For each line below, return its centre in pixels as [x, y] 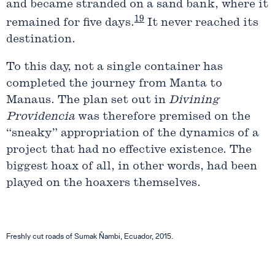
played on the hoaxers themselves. [103, 184]
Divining [194, 101]
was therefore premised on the [163, 117]
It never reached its [201, 23]
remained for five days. [70, 23]
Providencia [41, 117]
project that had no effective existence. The [129, 150]
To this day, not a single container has [114, 68]
